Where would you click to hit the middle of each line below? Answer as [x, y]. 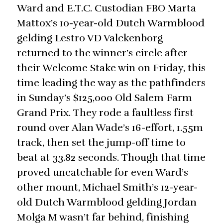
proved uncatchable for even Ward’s [103, 173]
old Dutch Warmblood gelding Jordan [107, 203]
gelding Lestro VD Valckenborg [90, 38]
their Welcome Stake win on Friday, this [111, 68]
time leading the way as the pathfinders [111, 83]
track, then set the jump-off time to [101, 143]
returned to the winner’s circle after [102, 53]
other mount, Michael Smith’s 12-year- [107, 188]
